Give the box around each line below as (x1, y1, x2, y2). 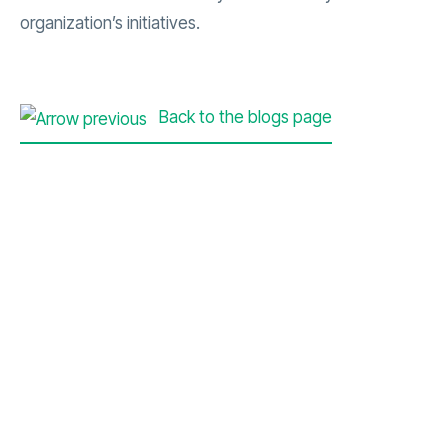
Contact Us (146, 371, 302, 409)
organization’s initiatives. (20, 13, 200, 34)
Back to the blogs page (155, 107, 332, 128)
